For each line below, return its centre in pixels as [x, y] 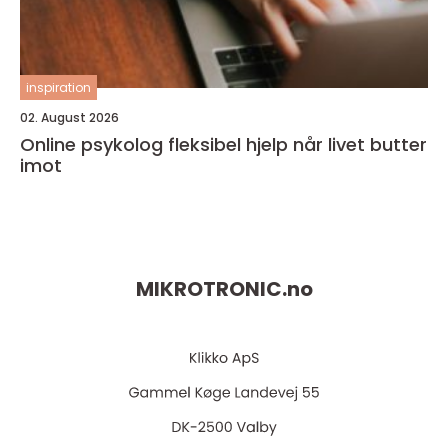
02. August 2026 [69, 117]
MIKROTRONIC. [211, 289]
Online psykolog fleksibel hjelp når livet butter [94, 144]
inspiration [58, 87]
